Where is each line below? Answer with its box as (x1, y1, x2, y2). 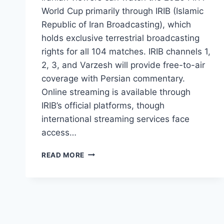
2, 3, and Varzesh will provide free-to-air (41, 59, 205, 70)
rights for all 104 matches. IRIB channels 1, (41, 46, 210, 56)
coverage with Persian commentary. (41, 73, 185, 83)
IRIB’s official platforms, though (41, 100, 164, 110)
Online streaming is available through (41, 86, 190, 97)
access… (41, 127, 76, 137)
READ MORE (41, 150, 85, 159)
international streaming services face (41, 113, 189, 124)
